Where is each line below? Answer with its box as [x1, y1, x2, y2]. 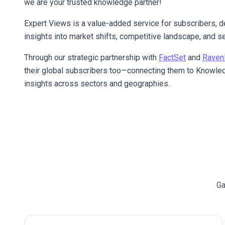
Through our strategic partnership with [24, 53, 159, 62]
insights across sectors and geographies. [24, 79, 170, 88]
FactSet [159, 53, 186, 62]
